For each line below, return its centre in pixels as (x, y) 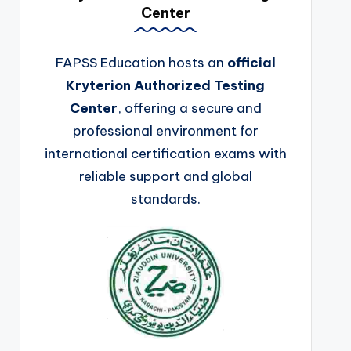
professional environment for (165, 130)
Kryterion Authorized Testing (166, 85)
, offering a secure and (189, 108)
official (251, 62)
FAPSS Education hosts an (141, 62)
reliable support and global (165, 176)
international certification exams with (165, 153)
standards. (165, 199)
